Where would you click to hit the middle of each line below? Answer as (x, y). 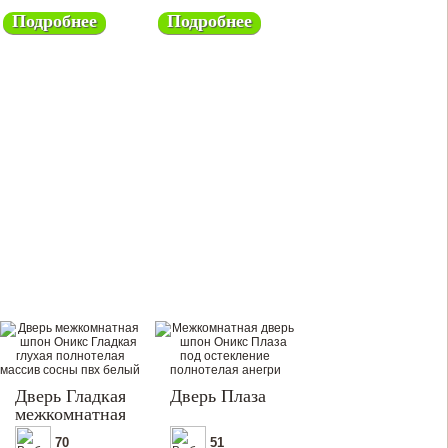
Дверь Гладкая (70, 396)
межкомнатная (70, 414)
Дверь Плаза (218, 396)
